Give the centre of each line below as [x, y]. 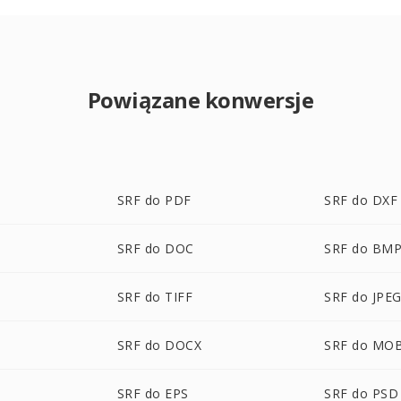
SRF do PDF [154, 200]
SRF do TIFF [155, 297]
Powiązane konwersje [200, 100]
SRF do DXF [361, 200]
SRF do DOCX [159, 345]
